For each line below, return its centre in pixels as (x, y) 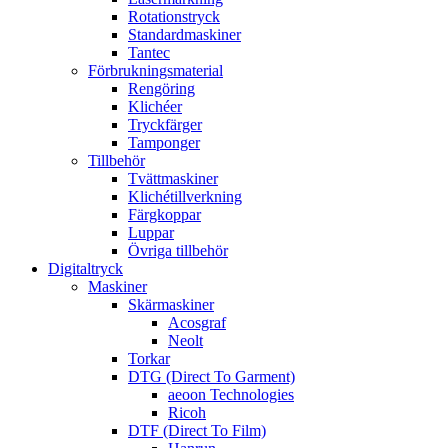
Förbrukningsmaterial (155, 70)
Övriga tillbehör (178, 250)
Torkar (149, 358)
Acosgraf (197, 322)
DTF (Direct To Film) (197, 430)
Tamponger (164, 142)
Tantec (149, 52)
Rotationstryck (174, 16)
